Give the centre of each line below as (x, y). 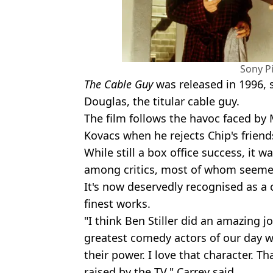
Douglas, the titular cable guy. (162, 101)
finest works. (117, 203)
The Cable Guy (119, 84)
